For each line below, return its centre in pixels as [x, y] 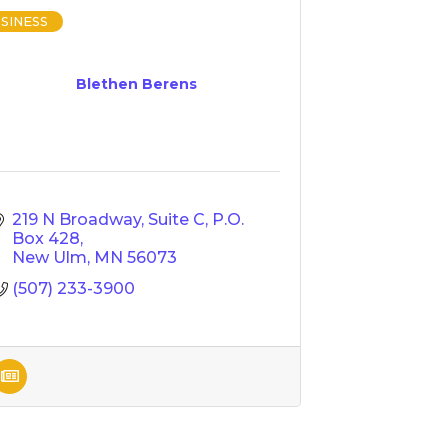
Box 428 [46, 238]
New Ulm [49, 257]
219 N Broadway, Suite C [108, 219]
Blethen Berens [136, 84]
